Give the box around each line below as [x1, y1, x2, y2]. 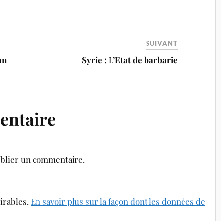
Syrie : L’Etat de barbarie [82, 54, 178, 66]
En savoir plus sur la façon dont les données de [31, 196, 205, 207]
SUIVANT [146, 39, 178, 48]
